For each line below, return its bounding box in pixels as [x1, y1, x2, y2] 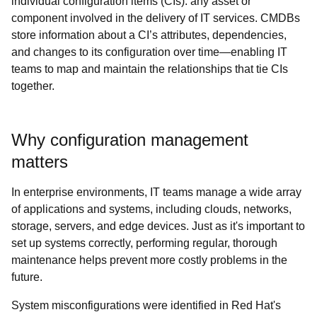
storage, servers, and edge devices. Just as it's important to [11, 220, 305, 232]
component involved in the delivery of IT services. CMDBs [11, 12, 300, 24]
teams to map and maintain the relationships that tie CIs [11, 63, 288, 75]
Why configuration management [11, 130, 248, 149]
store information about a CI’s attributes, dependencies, [11, 29, 287, 41]
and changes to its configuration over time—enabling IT [11, 46, 287, 58]
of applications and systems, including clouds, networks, [11, 203, 292, 215]
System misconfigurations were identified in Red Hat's [11, 299, 281, 311]
